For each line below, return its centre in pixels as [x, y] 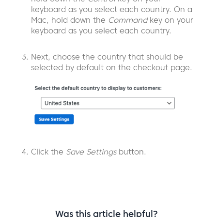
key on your [170, 20]
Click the [48, 151]
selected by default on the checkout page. [112, 67]
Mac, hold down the [70, 20]
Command [128, 20]
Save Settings [91, 151]
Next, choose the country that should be [107, 56]
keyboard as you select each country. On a [112, 9]
